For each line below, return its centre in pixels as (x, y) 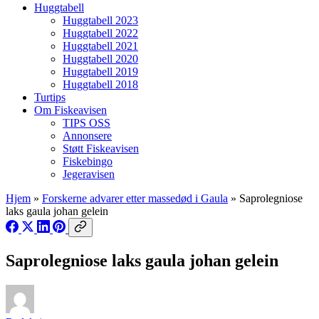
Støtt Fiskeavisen (101, 148)
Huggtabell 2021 (100, 46)
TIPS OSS (87, 122)
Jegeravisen (89, 174)
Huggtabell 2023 (100, 20)
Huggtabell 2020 (100, 58)
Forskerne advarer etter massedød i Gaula (135, 198)
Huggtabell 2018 (100, 84)
